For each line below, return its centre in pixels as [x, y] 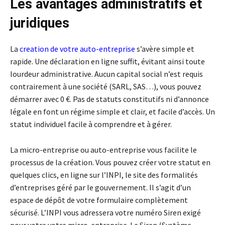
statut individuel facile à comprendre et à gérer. [91, 124]
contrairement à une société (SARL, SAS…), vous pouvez [106, 87]
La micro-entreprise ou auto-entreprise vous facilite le [103, 150]
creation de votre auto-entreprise [77, 49]
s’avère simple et [165, 49]
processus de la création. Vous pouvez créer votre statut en [110, 162]
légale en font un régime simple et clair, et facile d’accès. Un [113, 112]
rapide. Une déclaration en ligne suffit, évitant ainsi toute [107, 62]
